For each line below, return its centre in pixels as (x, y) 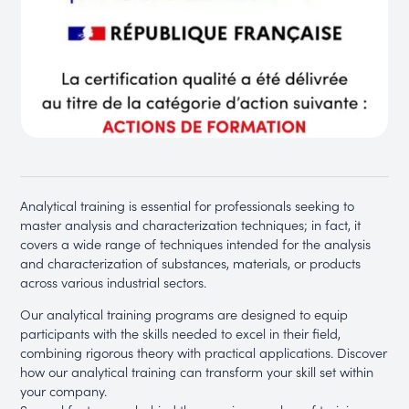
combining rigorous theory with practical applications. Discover (204, 352)
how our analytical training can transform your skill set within (197, 372)
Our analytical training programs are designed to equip (184, 314)
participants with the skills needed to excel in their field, (181, 333)
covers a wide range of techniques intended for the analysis (196, 243)
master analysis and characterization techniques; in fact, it (191, 224)
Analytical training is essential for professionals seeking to (188, 204)
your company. (64, 391)
